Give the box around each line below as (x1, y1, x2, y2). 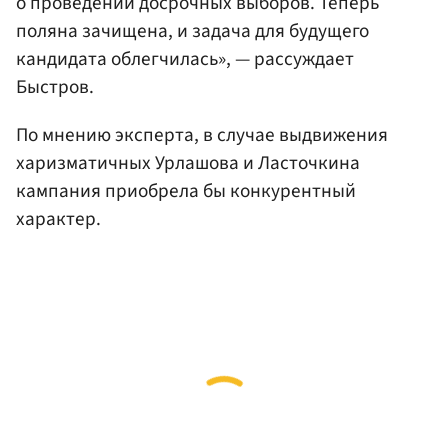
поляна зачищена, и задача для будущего (16, 17, 369, 46)
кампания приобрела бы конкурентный (16, 176, 356, 205)
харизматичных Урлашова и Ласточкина (16, 148, 360, 177)
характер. (16, 204, 101, 233)
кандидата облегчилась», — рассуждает (16, 45, 354, 74)
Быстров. (16, 73, 94, 102)
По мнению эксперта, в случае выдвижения (16, 120, 388, 149)
